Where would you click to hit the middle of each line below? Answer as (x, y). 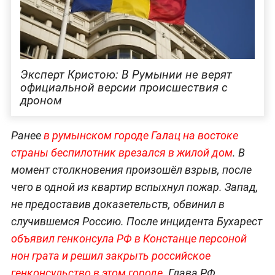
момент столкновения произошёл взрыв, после (131, 169)
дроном (41, 100)
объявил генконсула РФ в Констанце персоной (129, 238)
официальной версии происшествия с (124, 87)
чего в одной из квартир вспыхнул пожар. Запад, (134, 187)
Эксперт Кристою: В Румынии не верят (126, 74)
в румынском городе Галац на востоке (141, 135)
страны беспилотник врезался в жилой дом (122, 152)
